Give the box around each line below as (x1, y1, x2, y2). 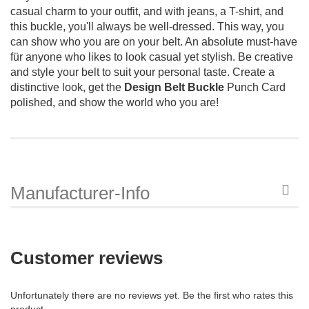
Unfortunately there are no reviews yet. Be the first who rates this (10, 289, 293, 301)
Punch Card (224, 81, 286, 93)
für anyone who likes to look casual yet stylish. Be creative (10, 50, 293, 63)
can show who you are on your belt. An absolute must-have (10, 35, 297, 48)
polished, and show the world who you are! (10, 96, 221, 108)
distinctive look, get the (10, 81, 124, 93)
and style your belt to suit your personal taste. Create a (10, 66, 275, 78)
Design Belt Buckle (124, 81, 224, 93)
